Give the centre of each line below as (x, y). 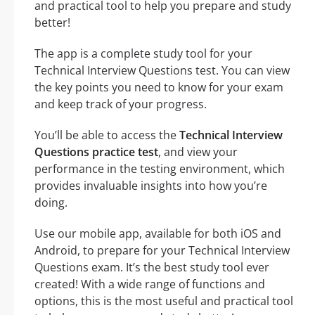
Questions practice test (96, 152)
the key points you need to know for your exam (159, 87)
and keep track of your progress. (121, 104)
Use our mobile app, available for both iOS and (158, 233)
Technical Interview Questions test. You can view (162, 70)
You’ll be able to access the (107, 135)
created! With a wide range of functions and (150, 284)
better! (52, 22)
